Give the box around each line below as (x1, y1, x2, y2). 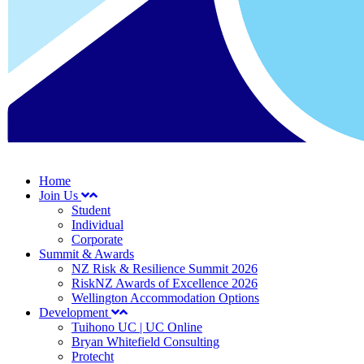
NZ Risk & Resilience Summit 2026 (71, 262, 258, 275)
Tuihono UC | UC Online (71, 320, 202, 334)
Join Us (39, 188, 81, 202)
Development (39, 305, 111, 319)
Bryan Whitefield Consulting (71, 335, 219, 349)
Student (71, 203, 110, 217)
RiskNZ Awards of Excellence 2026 (71, 276, 258, 290)
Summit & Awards (39, 247, 134, 261)
